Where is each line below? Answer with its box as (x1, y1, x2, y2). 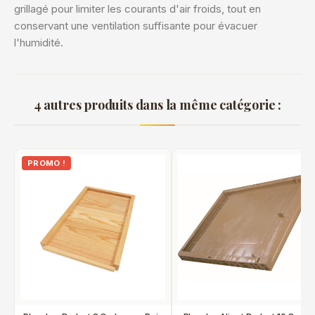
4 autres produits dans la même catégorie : (33, 96, 282, 113)
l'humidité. (14, 36, 63, 49)
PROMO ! (27, 158, 66, 168)
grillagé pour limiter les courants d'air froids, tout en (14, 2, 261, 15)
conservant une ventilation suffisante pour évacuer (14, 19, 257, 32)
